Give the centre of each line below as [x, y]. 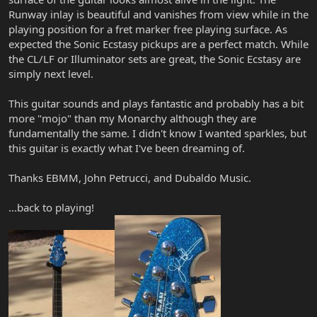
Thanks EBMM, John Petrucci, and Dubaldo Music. [130, 177]
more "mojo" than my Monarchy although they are [132, 118]
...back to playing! [51, 207]
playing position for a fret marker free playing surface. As [148, 29]
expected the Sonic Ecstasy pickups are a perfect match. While [158, 44]
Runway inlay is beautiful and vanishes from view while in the [158, 14]
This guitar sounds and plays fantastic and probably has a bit [156, 103]
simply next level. [51, 73]
